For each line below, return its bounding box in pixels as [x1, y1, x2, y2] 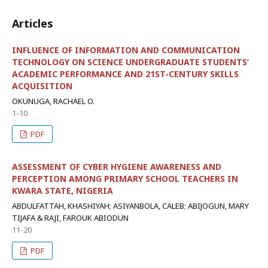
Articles [12, 16, 53, 31]
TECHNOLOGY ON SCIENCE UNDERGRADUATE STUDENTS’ [12, 56, 249, 68]
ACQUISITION [12, 80, 72, 92]
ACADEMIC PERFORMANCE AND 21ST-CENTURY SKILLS [12, 68, 239, 80]
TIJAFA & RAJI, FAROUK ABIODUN [12, 212, 129, 223]
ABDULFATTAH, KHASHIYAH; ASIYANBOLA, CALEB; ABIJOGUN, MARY [12, 200, 249, 211]
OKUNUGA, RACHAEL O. [12, 96, 95, 106]
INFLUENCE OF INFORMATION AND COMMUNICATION [12, 44, 240, 56]
